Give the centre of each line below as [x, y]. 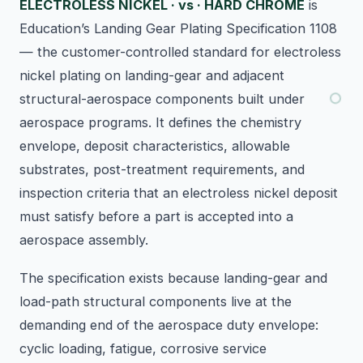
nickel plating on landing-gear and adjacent [152, 76]
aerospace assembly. [84, 240]
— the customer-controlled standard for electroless [180, 52]
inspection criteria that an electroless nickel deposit [179, 193]
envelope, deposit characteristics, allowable [155, 146]
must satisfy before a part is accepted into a [156, 217]
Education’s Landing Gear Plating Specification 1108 [178, 29]
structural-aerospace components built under [162, 99]
